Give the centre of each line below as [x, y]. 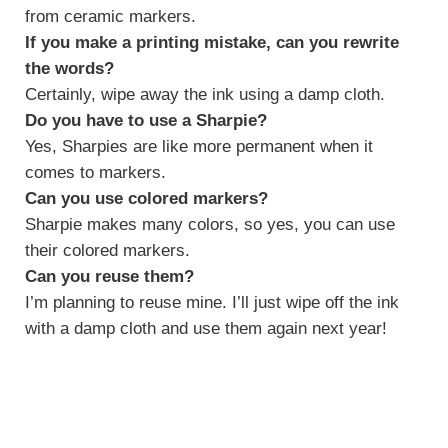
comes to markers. [95, 172]
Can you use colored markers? [146, 198]
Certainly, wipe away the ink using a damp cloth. [204, 94]
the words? [69, 68]
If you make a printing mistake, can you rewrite [211, 42]
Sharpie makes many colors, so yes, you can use [209, 224]
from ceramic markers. [110, 16]
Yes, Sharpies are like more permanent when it [198, 146]
